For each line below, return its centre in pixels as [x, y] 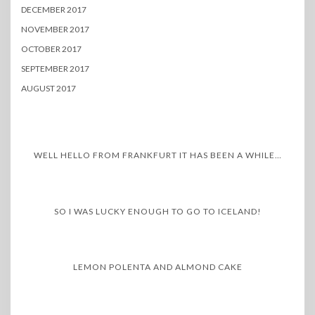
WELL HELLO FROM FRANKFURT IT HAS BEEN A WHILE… [157, 155]
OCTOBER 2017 [51, 49]
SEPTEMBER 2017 [55, 69]
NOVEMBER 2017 [55, 30]
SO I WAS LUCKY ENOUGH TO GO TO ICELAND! [157, 211]
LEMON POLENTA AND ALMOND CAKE [157, 267]
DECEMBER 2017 [54, 10]
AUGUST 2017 [49, 89]
